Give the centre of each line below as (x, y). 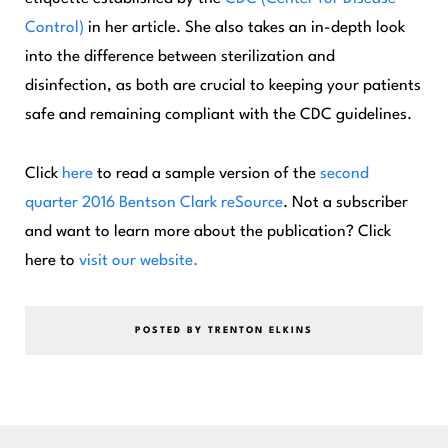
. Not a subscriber (345, 203)
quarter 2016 (72, 203)
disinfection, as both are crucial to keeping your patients (223, 86)
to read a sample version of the (206, 174)
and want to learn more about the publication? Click (208, 232)
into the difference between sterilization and (180, 57)
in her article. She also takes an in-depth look (244, 28)
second (344, 174)
